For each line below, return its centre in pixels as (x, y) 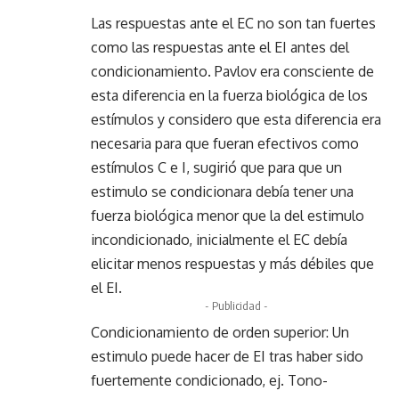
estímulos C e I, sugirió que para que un (216, 167)
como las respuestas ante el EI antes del (220, 47)
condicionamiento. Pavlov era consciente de (232, 71)
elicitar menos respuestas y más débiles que (232, 263)
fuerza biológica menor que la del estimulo (228, 215)
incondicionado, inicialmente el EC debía (219, 239)
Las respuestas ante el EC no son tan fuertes (233, 23)
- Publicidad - (236, 305)
